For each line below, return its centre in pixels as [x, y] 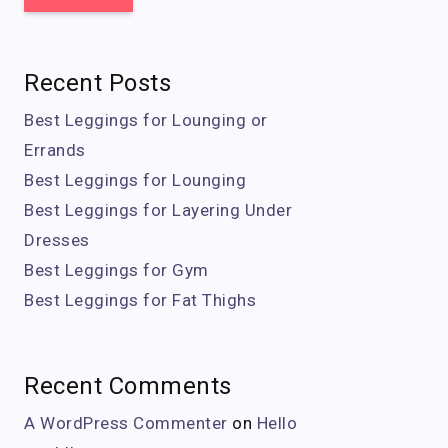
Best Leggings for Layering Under [158, 210]
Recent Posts [97, 83]
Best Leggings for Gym [116, 270]
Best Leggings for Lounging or [146, 120]
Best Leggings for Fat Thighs [140, 300]
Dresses [57, 240]
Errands [55, 150]
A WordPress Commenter [126, 423]
